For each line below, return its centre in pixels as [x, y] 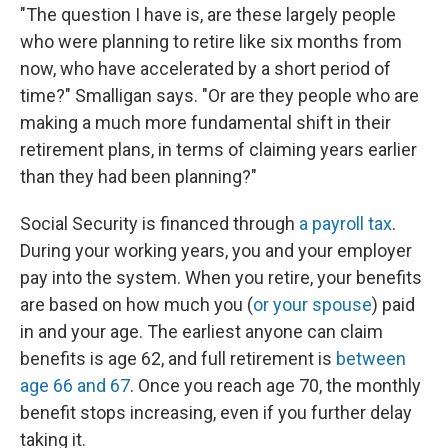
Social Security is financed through [159, 223]
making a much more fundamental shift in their [205, 122]
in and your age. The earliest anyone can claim [201, 331]
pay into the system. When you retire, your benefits [221, 277]
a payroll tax [345, 223]
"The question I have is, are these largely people [208, 14]
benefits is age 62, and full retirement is [178, 358]
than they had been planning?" [138, 176]
